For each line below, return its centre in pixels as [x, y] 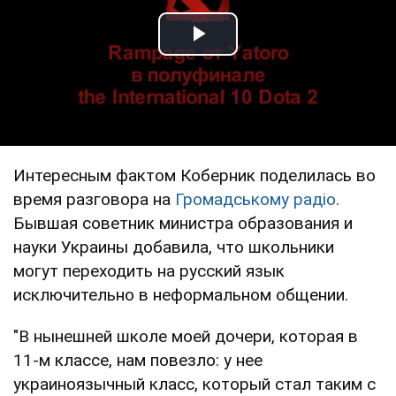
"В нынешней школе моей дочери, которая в [186, 336]
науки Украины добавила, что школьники [174, 247]
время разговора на [94, 199]
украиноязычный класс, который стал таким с [194, 384]
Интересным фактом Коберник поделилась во [194, 175]
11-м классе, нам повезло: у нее [138, 360]
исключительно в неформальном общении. [181, 294]
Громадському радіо [255, 199]
